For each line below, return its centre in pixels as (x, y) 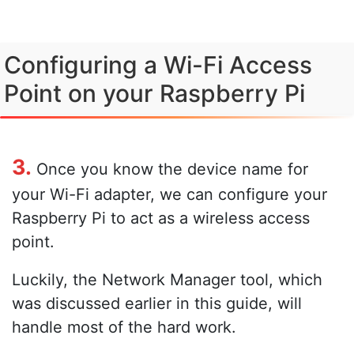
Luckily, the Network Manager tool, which (167, 279)
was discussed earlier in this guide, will (157, 303)
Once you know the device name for (170, 169)
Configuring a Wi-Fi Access (158, 64)
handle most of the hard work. (124, 327)
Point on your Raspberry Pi (154, 93)
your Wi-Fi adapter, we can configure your (169, 194)
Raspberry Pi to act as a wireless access (161, 218)
